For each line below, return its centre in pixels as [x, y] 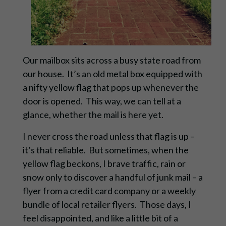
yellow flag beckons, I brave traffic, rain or [104, 164]
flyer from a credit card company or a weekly [109, 191]
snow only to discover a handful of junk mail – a [112, 177]
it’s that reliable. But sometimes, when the [105, 150]
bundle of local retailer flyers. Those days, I [107, 205]
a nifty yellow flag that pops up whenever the [110, 88]
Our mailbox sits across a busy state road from [111, 60]
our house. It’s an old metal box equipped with [112, 74]
